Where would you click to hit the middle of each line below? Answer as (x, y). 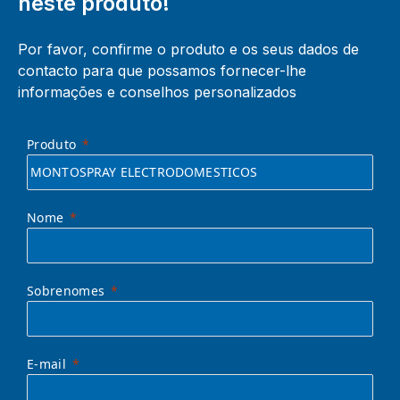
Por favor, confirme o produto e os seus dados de (188, 49)
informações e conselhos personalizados (157, 92)
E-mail (46, 363)
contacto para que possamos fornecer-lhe (162, 70)
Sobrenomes (66, 290)
